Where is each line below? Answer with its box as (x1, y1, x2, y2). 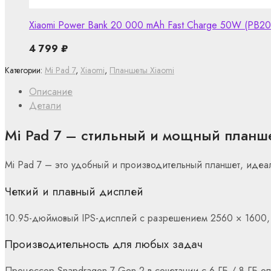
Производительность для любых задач (5, 236, 203, 253)
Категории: (5, 64, 45, 77)
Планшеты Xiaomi (109, 64, 174, 77)
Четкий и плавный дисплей (5, 183, 143, 200)
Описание (29, 85, 73, 99)
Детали (29, 99, 61, 113)
